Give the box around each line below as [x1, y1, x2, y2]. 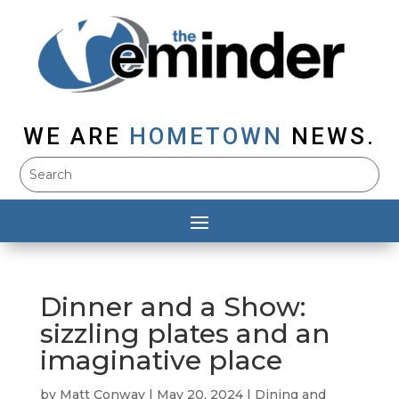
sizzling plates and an [39, 317, 330, 351]
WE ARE [23, 123, 121, 151]
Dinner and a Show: [39, 290, 305, 324]
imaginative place [39, 344, 282, 378]
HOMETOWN [121, 123, 291, 151]
